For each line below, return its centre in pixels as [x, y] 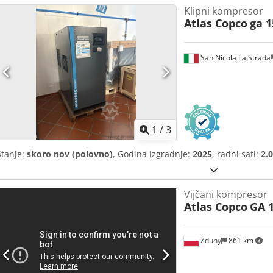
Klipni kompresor [223, 11]
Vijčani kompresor [225, 194]
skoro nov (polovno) [70, 154]
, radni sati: [236, 154]
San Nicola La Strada [234, 58]
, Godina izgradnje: [153, 154]
